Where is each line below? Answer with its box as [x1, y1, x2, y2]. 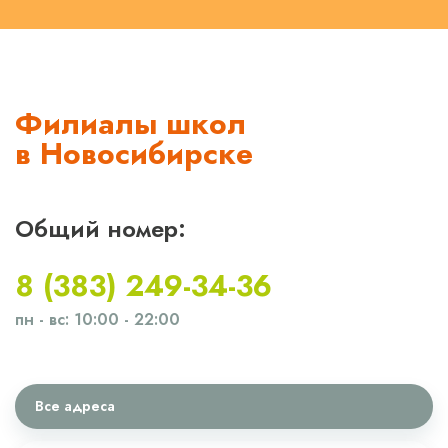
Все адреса [35, 396, 115, 417]
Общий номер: [15, 211, 186, 247]
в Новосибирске [15, 132, 253, 176]
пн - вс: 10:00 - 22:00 [15, 308, 180, 332]
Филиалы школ [15, 102, 246, 146]
